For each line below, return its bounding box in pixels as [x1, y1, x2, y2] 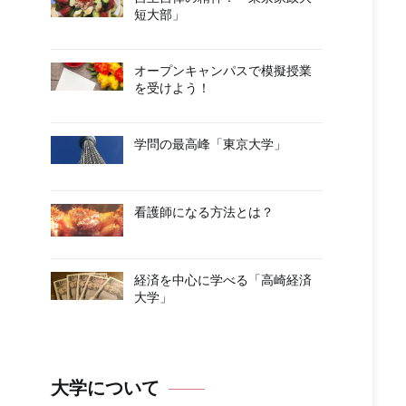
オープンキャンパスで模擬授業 [134, 63, 312, 78]
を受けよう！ [134, 81, 210, 95]
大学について [51, 374, 159, 404]
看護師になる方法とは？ [134, 205, 274, 219]
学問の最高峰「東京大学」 [134, 137, 286, 151]
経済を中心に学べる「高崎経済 [134, 273, 312, 287]
